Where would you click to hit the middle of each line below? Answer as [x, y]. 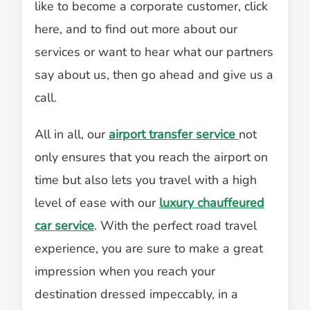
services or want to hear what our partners [154, 52]
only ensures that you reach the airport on [151, 157]
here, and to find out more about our [136, 29]
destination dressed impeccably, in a [136, 294]
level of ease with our [97, 203]
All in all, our [72, 135]
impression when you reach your [125, 272]
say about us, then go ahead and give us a [154, 75]
